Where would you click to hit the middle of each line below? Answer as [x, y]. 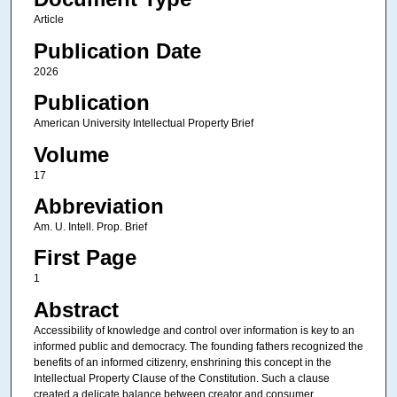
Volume [71, 154]
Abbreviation [98, 206]
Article [48, 20]
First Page [85, 258]
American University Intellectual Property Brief [143, 124]
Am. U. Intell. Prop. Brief [90, 226]
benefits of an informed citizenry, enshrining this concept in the [182, 362]
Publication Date [117, 51]
